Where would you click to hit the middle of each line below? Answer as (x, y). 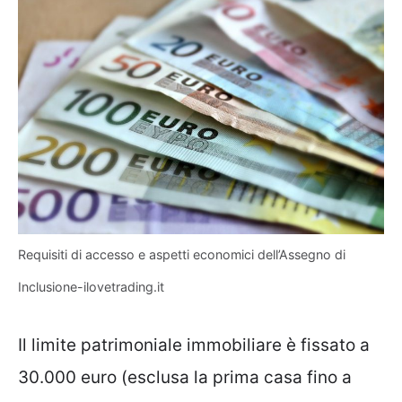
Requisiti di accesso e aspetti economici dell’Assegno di (182, 255)
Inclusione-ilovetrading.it (91, 287)
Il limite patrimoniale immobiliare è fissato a (194, 345)
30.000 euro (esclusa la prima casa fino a (185, 377)
